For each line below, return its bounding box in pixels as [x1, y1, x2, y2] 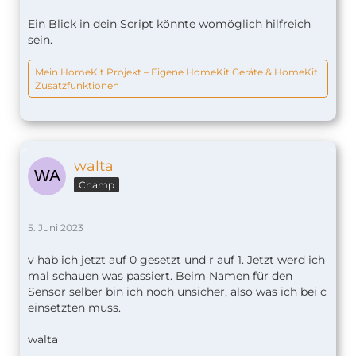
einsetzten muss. [28, 300, 121, 315]
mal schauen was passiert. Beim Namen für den [28, 268, 292, 283]
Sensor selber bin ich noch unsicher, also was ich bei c [28, 284, 327, 299]
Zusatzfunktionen [35, 79, 119, 91]
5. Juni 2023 [28, 221, 83, 234]
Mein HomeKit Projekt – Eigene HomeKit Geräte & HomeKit [35, 65, 318, 78]
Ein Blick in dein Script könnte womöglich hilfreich [28, 16, 311, 31]
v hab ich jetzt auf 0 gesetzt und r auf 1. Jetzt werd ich [28, 252, 325, 267]
